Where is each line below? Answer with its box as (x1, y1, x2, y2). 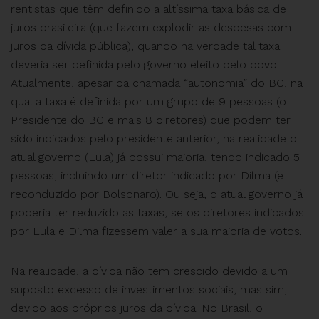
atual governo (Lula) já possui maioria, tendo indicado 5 (11, 150, 300, 164)
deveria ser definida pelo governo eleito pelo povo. (11, 58, 279, 71)
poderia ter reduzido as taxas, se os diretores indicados (11, 206, 304, 219)
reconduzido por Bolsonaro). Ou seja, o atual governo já (11, 187, 303, 201)
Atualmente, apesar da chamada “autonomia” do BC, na (11, 76, 303, 90)
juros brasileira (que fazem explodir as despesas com (11, 21, 291, 34)
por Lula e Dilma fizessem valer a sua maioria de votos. (11, 224, 302, 238)
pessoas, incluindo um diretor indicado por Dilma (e (11, 169, 283, 182)
